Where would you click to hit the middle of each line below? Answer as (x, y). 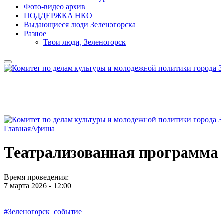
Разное (35, 33)
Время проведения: (37, 177)
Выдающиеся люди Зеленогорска (80, 24)
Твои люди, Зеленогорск (85, 42)
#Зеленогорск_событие (43, 211)
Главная (17, 129)
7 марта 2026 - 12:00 (37, 185)
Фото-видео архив (55, 7)
